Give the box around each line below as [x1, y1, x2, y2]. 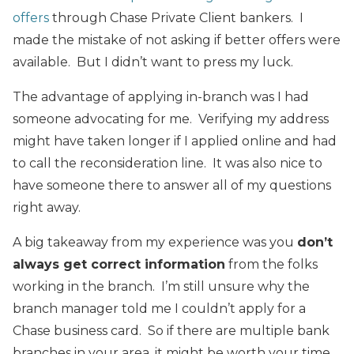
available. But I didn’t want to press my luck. [13, 54, 293, 70]
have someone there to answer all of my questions [13, 177, 331, 193]
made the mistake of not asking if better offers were [13, 32, 341, 47]
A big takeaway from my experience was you [13, 234, 297, 250]
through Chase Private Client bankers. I [49, 9, 303, 25]
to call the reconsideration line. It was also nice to [13, 155, 322, 171]
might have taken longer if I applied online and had [13, 133, 337, 149]
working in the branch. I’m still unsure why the [13, 278, 310, 294]
